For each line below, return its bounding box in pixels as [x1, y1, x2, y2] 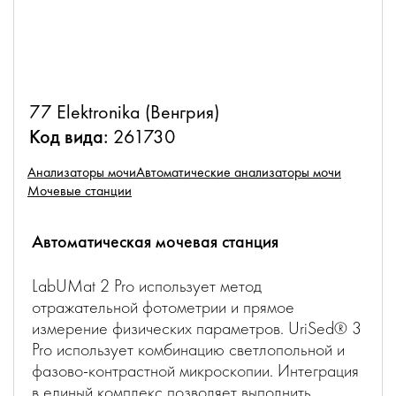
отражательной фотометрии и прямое [32, 295, 294, 318]
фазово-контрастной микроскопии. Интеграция [32, 359, 359, 382]
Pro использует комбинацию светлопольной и [32, 338, 345, 361]
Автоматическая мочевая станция [32, 230, 278, 253]
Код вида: [29, 124, 109, 149]
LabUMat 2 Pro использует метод [32, 274, 262, 297]
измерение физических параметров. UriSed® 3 [32, 316, 362, 339]
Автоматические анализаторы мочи [136, 163, 341, 181]
